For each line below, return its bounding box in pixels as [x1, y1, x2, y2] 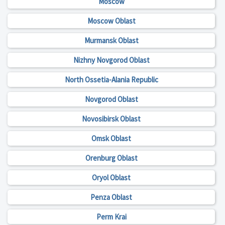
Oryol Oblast [92, 173, 131, 183]
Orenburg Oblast [85, 153, 138, 163]
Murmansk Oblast [84, 36, 139, 46]
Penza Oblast [90, 192, 132, 202]
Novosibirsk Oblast [82, 114, 141, 124]
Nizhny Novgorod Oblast [73, 55, 150, 65]
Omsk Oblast [91, 134, 131, 144]
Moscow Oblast [87, 16, 136, 26]
